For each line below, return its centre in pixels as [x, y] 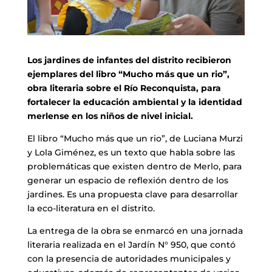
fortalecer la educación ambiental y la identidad [134, 102]
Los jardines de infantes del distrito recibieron [129, 60]
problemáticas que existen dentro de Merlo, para [134, 166]
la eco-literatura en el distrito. [91, 208]
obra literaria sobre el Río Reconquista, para [124, 88]
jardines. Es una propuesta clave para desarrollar [132, 194]
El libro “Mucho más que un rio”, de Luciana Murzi [135, 138]
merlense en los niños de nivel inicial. [110, 116]
